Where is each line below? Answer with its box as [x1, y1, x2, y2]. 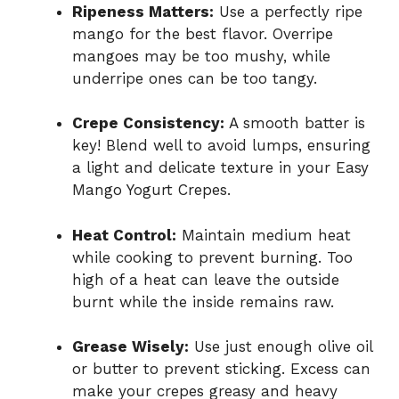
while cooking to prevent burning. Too [72, 248, 353, 266]
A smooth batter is [224, 114, 365, 133]
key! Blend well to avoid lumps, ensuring [72, 136, 370, 155]
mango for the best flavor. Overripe [72, 24, 333, 43]
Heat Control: [72, 225, 176, 244]
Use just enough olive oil [189, 338, 372, 356]
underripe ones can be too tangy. [72, 69, 317, 87]
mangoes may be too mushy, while [72, 46, 330, 65]
